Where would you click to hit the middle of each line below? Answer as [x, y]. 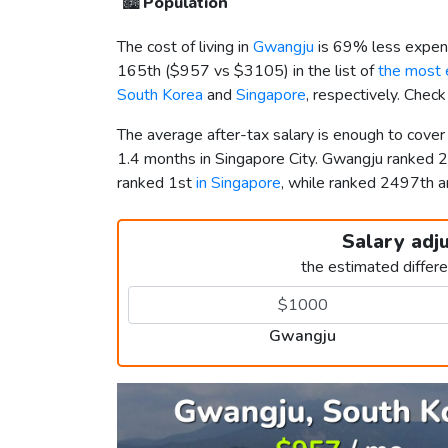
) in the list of [331, 71]
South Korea [160, 95]
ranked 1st [156, 183]
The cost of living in [185, 47]
